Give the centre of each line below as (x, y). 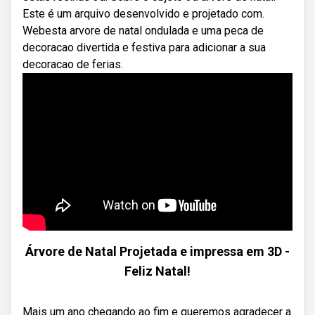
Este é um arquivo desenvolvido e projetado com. (143, 14)
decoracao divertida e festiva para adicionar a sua (144, 47)
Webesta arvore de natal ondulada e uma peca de (143, 31)
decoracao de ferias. (73, 64)
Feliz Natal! (157, 271)
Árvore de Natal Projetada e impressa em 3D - (157, 251)
